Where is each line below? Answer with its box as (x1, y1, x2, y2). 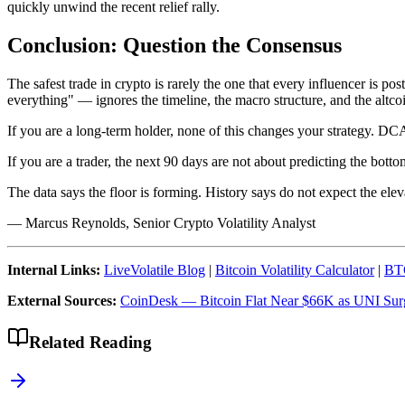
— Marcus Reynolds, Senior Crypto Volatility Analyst (7, 215, 316, 231)
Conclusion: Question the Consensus (7, 33, 342, 58)
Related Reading (29, 332, 152, 352)
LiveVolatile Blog (104, 262, 205, 278)
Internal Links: (7, 262, 100, 278)
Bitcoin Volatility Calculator (215, 262, 374, 278)
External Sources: (7, 293, 117, 309)
